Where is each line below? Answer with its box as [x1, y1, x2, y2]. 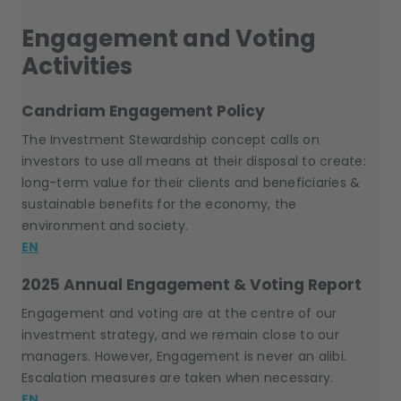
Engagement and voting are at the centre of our [21, 304, 337, 322]
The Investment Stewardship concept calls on [21, 131, 320, 149]
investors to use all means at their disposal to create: [21, 152, 366, 170]
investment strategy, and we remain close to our [21, 326, 339, 344]
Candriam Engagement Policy [21, 100, 265, 122]
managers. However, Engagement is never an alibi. [21, 347, 346, 365]
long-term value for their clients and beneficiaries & [21, 174, 361, 192]
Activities [21, 50, 132, 82]
